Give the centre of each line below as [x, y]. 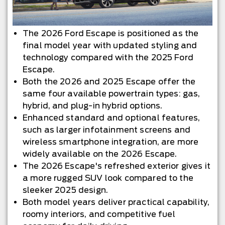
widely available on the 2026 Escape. [100, 154]
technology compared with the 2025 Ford [108, 57]
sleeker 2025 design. [65, 190]
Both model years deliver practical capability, [116, 202]
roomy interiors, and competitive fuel [99, 214]
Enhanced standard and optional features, [111, 118]
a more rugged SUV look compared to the [108, 178]
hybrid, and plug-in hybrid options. [92, 105]
